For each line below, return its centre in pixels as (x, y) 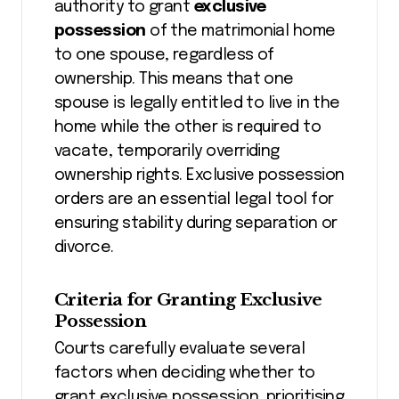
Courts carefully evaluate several (180, 349)
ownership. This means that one (174, 80)
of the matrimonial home (240, 32)
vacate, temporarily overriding (167, 152)
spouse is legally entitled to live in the (197, 104)
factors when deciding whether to (185, 373)
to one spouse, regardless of (164, 56)
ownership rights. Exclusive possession (199, 176)
